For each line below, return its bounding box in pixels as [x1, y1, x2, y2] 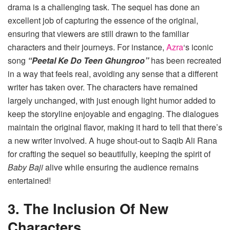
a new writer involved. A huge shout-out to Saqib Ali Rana [8, 135, 217, 147]
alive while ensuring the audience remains [43, 161, 199, 174]
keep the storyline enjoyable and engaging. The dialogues [8, 108, 219, 120]
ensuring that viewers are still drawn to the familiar [8, 28, 189, 40]
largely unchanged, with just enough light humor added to [8, 94, 216, 107]
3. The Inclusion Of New [8, 198, 168, 218]
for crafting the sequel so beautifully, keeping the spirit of [8, 148, 210, 160]
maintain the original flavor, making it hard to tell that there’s [8, 121, 222, 133]
